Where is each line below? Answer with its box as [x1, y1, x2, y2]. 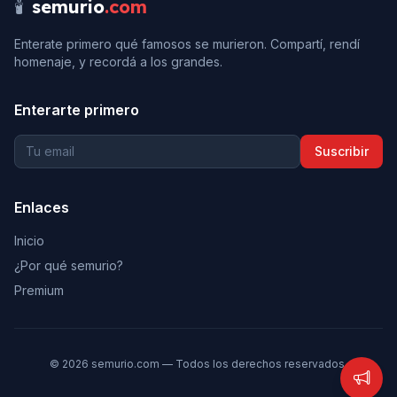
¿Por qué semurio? [14, 258, 123, 273]
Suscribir [315, 144, 369, 159]
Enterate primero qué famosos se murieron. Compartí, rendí [14, 36, 360, 51]
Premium [14, 283, 64, 298]
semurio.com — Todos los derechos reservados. [89, 357, 347, 370]
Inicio [14, 233, 44, 248]
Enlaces [14, 198, 69, 216]
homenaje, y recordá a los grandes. [14, 54, 222, 69]
